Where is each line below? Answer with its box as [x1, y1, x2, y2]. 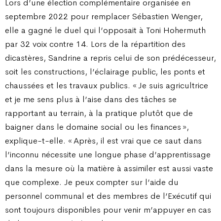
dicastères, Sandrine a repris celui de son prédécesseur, [5, 52, 216, 63]
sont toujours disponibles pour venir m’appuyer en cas [5, 204, 211, 215]
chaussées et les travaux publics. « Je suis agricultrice [5, 79, 208, 91]
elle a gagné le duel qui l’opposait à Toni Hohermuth [5, 24, 206, 36]
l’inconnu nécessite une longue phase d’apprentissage [5, 148, 211, 160]
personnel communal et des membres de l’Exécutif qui [5, 190, 211, 201]
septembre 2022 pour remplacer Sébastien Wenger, [5, 10, 203, 22]
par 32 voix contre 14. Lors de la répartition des [5, 38, 185, 49]
